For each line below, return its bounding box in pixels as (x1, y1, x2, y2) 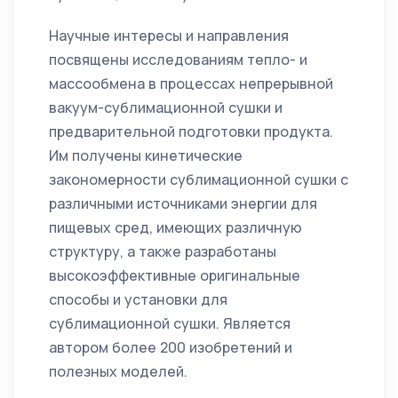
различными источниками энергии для (49, 194, 317, 214)
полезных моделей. (49, 362, 187, 382)
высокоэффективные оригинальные (49, 266, 300, 286)
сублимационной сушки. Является (49, 314, 291, 334)
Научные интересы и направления (49, 26, 289, 46)
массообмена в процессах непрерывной (49, 74, 333, 94)
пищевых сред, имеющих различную (49, 218, 302, 238)
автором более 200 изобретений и (49, 338, 292, 358)
